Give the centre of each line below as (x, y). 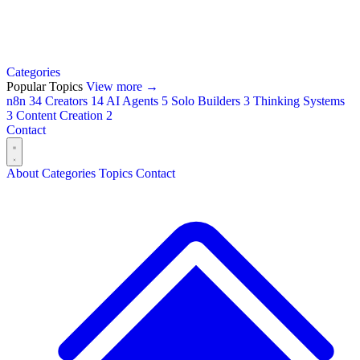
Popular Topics (46, 86)
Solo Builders (207, 100)
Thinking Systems (299, 100)
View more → (122, 86)
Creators (68, 100)
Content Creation (61, 115)
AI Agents (134, 100)
